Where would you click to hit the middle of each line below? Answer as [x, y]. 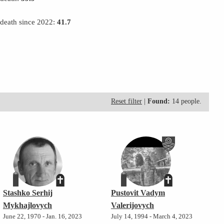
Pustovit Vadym [138, 193]
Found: [159, 101]
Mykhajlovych [27, 205]
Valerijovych [132, 205]
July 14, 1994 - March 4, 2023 [151, 217]
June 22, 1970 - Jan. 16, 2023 [42, 217]
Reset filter [126, 101]
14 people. [186, 101]
